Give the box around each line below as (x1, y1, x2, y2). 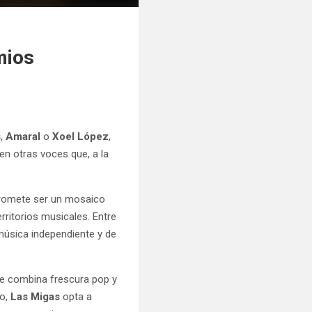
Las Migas (10, 290, 63, 303)
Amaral (6, 130, 44, 143)
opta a (63, 290, 93, 303)
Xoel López (52, 130, 109, 143)
